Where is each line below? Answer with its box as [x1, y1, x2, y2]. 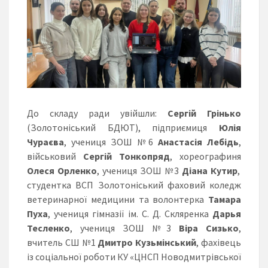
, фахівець [196, 236, 242, 248]
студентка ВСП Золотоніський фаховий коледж [27, 178, 241, 191]
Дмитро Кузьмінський [98, 236, 197, 248]
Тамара [208, 193, 241, 205]
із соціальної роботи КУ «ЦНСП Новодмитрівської [27, 250, 241, 263]
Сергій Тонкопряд [83, 150, 170, 162]
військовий [27, 150, 83, 162]
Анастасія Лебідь [158, 135, 239, 148]
